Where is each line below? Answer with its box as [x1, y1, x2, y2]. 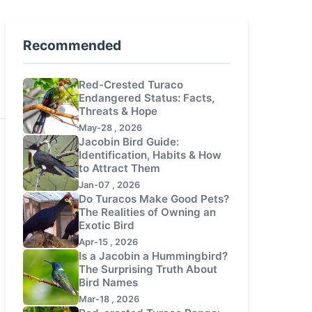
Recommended [23, 37, 121, 54]
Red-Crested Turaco [79, 78, 183, 91]
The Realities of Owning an [79, 205, 216, 219]
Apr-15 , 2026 [79, 237, 138, 247]
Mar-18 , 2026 [79, 294, 139, 304]
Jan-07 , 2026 [79, 180, 140, 190]
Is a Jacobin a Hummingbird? [79, 249, 228, 263]
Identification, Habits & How [79, 148, 221, 162]
